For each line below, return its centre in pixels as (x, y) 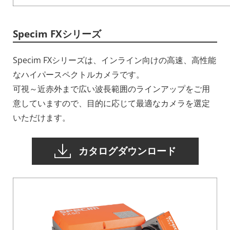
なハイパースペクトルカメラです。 (79, 74)
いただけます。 (42, 117)
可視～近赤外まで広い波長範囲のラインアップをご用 (111, 89)
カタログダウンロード (127, 151)
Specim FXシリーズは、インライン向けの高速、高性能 (114, 60)
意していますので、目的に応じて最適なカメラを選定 (111, 103)
